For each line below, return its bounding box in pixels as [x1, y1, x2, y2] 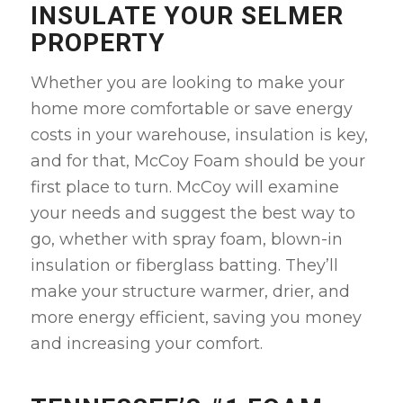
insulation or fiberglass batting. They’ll [30, 255, 338, 276]
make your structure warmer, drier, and [30, 282, 350, 302]
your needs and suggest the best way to [30, 203, 355, 224]
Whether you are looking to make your [30, 73, 345, 94]
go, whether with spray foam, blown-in [30, 229, 343, 250]
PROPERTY [30, 28, 166, 58]
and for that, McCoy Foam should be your [30, 151, 365, 172]
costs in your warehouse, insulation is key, [30, 125, 368, 146]
